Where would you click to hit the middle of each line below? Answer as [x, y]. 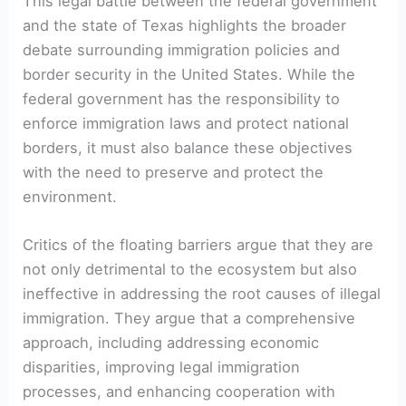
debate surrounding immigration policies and [182, 50]
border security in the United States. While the [189, 75]
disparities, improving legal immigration [162, 367]
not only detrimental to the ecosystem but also [190, 270]
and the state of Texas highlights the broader [185, 26]
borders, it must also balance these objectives [188, 148]
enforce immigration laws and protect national [186, 124]
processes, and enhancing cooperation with [179, 392]
